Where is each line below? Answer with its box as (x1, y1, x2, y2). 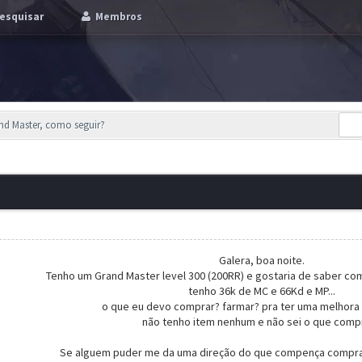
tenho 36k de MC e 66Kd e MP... (187, 284, 335, 298)
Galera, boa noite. (218, 253, 305, 267)
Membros (93, 10, 143, 23)
